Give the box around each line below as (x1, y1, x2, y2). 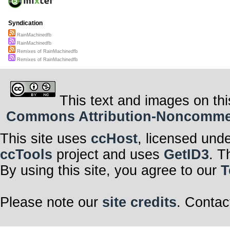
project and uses (52, 146, 164, 162)
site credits (102, 194, 177, 210)
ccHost (91, 130, 138, 146)
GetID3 (164, 146, 209, 162)
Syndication (8, 20, 43, 27)
